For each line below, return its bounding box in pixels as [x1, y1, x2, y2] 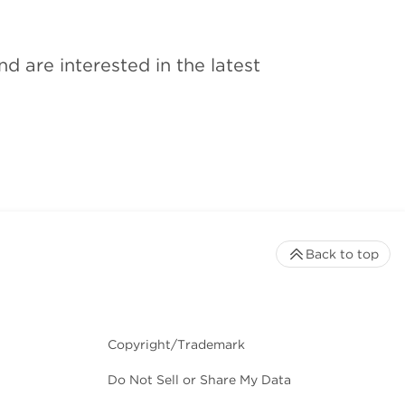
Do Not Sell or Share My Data [108, 372, 291, 388]
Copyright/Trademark [108, 337, 245, 353]
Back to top [306, 247, 379, 262]
